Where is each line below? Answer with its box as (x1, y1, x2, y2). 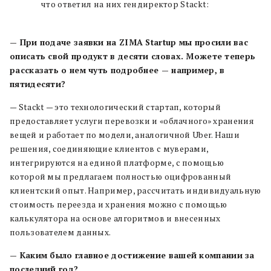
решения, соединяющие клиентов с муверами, (10, 143, 209, 154)
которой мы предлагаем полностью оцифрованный (10, 171, 232, 182)
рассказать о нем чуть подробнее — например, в (10, 64, 225, 76)
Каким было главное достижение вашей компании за (19, 249, 255, 261)
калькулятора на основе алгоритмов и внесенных (10, 212, 221, 224)
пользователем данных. (10, 226, 111, 238)
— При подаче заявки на (10, 36, 119, 48)
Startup (145, 36, 177, 48)
